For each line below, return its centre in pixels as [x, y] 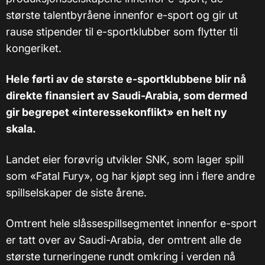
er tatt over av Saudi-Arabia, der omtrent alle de [124, 240]
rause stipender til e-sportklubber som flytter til [122, 32]
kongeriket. [34, 49]
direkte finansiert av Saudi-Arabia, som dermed [127, 96]
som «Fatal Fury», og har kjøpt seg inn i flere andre [130, 176]
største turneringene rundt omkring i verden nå [121, 257]
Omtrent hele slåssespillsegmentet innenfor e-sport [131, 224]
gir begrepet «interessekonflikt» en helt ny [117, 112]
